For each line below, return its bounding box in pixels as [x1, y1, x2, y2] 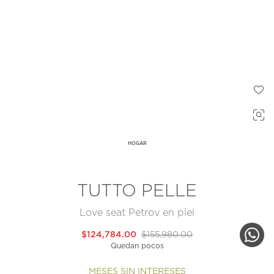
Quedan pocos [110, 242, 164, 250]
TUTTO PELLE [77, 183, 197, 201]
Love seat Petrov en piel [80, 208, 194, 218]
